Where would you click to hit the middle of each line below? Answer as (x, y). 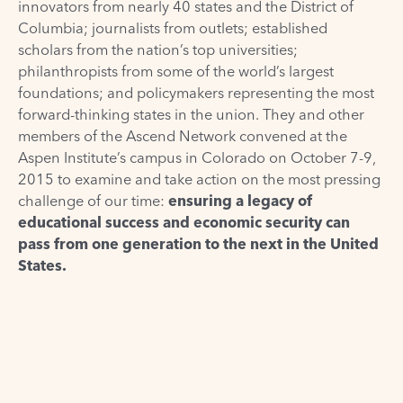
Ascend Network (181, 136)
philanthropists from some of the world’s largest (176, 72)
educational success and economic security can (184, 223)
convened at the (291, 136)
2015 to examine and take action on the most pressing (199, 179)
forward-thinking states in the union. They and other (191, 115)
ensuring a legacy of (240, 201)
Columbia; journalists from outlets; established (173, 28)
